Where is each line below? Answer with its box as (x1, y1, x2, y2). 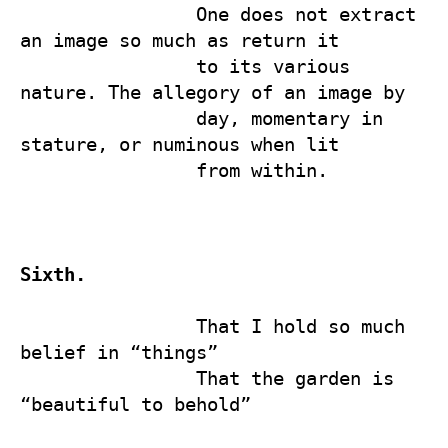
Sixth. (20, 263, 86, 285)
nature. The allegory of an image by (20, 81, 416, 103)
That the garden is (20, 367, 196, 389)
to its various (20, 55, 196, 77)
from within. (20, 159, 196, 181)
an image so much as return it (20, 29, 350, 51)
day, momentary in (20, 107, 196, 129)
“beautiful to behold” (20, 393, 251, 415)
